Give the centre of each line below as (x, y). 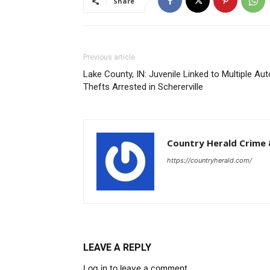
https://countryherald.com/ (209, 160)
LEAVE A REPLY (117, 247)
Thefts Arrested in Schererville (143, 87)
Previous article (109, 57)
